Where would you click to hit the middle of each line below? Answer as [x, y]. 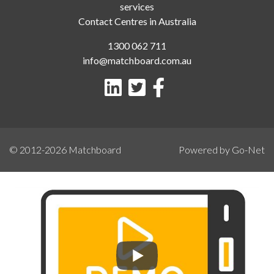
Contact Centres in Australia [137, 21]
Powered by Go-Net [222, 149]
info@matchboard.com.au [137, 60]
